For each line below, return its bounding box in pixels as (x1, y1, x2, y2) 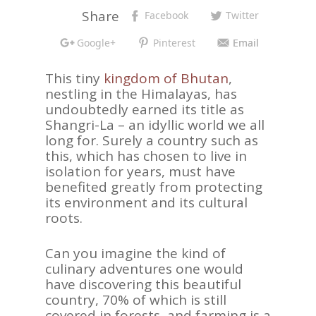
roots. (45, 208, 83, 227)
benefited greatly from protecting (45, 177, 262, 196)
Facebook (145, 8, 188, 23)
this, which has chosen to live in (45, 146, 247, 165)
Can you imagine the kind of (45, 244, 226, 262)
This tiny (45, 68, 104, 87)
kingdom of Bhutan (104, 68, 229, 87)
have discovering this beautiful (45, 275, 241, 293)
